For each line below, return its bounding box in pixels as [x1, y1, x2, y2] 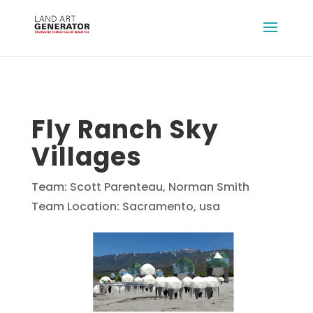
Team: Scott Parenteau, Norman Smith [31, 179, 249, 195]
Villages [31, 139, 142, 175]
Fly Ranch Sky [31, 112, 219, 147]
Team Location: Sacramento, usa [31, 198, 220, 214]
